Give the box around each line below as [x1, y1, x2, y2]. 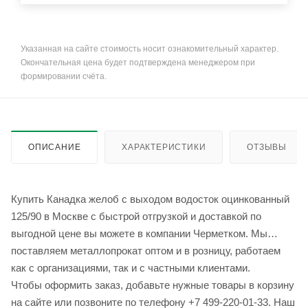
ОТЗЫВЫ [247, 142, 287, 153]
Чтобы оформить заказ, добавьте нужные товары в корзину [11, 279, 294, 291]
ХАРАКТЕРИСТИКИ [122, 142, 206, 153]
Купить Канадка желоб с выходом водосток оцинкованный [11, 193, 289, 206]
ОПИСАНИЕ [28, 142, 81, 153]
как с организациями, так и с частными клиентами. [11, 262, 250, 274]
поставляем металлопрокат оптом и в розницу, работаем [11, 245, 280, 257]
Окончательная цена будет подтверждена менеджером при [21, 58, 255, 68]
